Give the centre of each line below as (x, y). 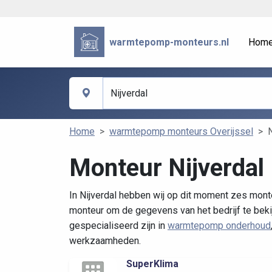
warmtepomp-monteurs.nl (169, 42)
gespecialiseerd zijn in (118, 226)
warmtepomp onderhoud (219, 226)
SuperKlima (152, 264)
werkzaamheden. (105, 241)
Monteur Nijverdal (167, 168)
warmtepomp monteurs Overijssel (181, 132)
